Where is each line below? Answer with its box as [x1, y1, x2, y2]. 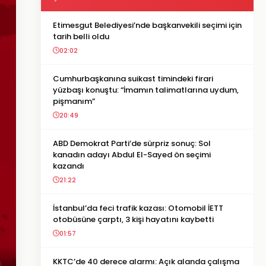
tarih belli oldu [53, 31, 109, 42]
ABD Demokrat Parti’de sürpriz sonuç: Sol [53, 138, 211, 149]
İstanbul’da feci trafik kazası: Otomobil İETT [53, 202, 223, 214]
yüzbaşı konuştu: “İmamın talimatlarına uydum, [53, 84, 239, 96]
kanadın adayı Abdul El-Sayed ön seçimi [53, 149, 211, 160]
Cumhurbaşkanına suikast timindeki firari [53, 73, 213, 84]
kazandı [53, 160, 84, 172]
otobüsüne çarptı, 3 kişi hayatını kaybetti [53, 214, 214, 225]
